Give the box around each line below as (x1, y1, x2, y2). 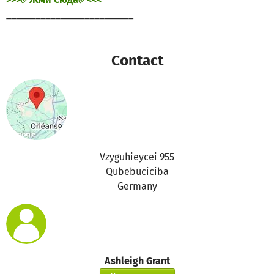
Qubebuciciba (105, 166, 169, 177)
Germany (117, 180, 157, 192)
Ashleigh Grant (104, 255, 170, 267)
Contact (111, 51, 163, 69)
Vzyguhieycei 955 (100, 151, 174, 163)
